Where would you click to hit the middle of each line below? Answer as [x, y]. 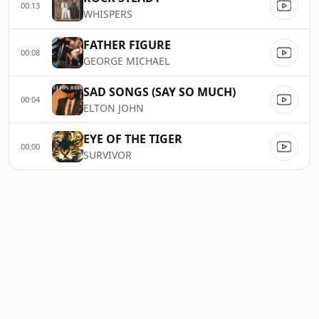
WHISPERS [108, 14]
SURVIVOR [108, 155]
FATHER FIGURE [127, 45]
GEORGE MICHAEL [126, 61]
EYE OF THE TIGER [133, 139]
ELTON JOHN [114, 108]
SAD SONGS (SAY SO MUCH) [159, 92]
